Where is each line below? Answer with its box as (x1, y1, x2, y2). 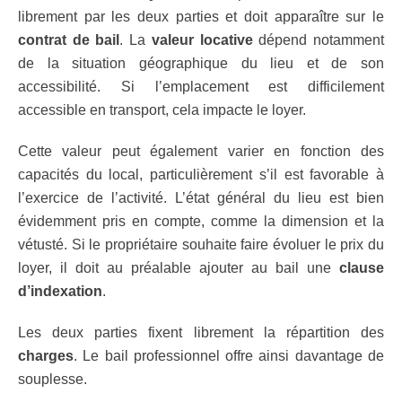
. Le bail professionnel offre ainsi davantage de (74, 348, 384, 363)
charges (18, 348, 74, 363)
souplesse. (18, 371, 87, 387)
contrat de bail (18, 32, 120, 48)
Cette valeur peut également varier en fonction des (18, 144, 384, 159)
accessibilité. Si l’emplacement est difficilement (18, 79, 384, 94)
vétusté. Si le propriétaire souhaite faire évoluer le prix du (18, 237, 384, 252)
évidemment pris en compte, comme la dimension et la (18, 214, 384, 229)
